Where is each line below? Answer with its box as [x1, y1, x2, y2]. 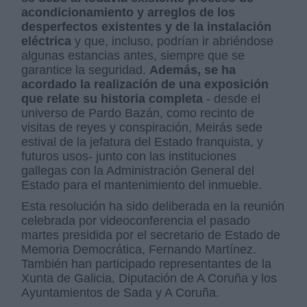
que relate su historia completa [21, 91, 204, 106]
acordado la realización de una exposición [21, 77, 269, 91]
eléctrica [21, 34, 75, 48]
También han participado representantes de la [21, 256, 272, 271]
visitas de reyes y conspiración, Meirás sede [21, 120, 263, 134]
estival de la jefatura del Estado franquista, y [21, 134, 264, 149]
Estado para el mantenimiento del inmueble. [21, 177, 262, 192]
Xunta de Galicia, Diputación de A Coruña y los [21, 271, 278, 285]
